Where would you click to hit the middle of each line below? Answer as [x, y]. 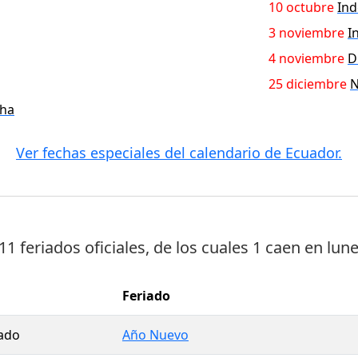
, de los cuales [199, 247]
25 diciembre [308, 84]
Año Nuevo [155, 334]
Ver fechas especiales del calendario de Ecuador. [179, 152]
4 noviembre [306, 58]
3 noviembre [306, 32]
